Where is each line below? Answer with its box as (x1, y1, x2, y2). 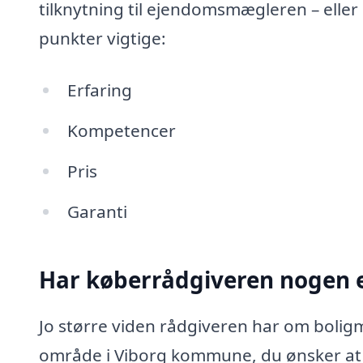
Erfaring (66, 79, 132, 102)
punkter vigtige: (39, 27, 166, 50)
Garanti (66, 199, 127, 223)
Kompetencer (66, 118, 176, 142)
